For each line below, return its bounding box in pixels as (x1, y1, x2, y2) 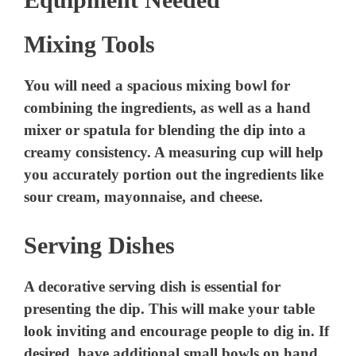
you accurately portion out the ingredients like (24, 166, 324, 184)
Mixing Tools (24, 31, 155, 58)
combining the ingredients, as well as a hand (24, 99, 311, 117)
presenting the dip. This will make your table (24, 300, 315, 317)
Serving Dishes (24, 231, 175, 258)
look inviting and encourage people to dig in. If (24, 322, 330, 339)
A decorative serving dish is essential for (24, 277, 281, 295)
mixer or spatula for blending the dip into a (24, 122, 307, 139)
